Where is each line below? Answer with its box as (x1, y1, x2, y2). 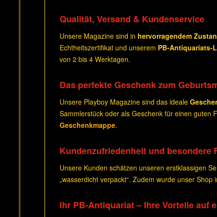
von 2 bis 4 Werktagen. (60, 54, 130, 64)
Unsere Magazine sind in (60, 31, 138, 41)
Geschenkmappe (60, 120, 115, 130)
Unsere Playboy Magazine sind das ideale (60, 97, 190, 107)
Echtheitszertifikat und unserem (60, 43, 158, 52)
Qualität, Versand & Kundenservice (60, 13, 204, 25)
